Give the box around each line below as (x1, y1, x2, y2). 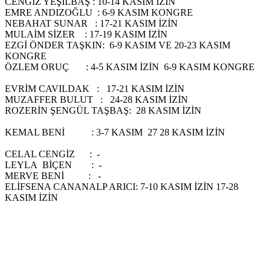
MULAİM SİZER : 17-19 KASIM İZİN (5, 29, 170, 40)
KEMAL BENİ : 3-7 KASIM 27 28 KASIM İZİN (5, 127, 266, 138)
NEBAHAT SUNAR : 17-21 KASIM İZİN (5, 18, 200, 29)
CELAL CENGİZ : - (5, 149, 218, 160)
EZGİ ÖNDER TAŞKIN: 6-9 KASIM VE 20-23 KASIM (5, 40, 230, 51)
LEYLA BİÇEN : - (5, 160, 208, 171)
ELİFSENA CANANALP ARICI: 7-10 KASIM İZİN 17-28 (5, 181, 238, 192)
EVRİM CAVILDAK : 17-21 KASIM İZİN (5, 83, 214, 94)
